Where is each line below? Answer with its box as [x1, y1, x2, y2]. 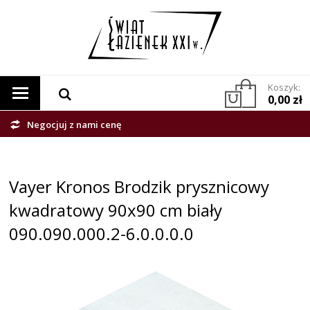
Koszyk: [268, 81, 300, 94]
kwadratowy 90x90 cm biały [9, 199, 223, 222]
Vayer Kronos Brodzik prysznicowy [9, 175, 270, 199]
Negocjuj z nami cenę [27, 118, 121, 131]
